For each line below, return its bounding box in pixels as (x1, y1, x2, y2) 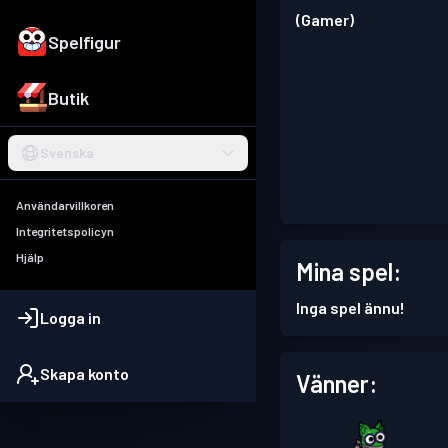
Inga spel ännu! (296, 298, 405, 317)
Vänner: (296, 369, 377, 398)
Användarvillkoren (16, 198, 114, 213)
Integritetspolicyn (16, 224, 114, 239)
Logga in (40, 308, 101, 328)
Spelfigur (48, 31, 121, 54)
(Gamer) (296, 10, 354, 29)
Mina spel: (296, 257, 401, 286)
